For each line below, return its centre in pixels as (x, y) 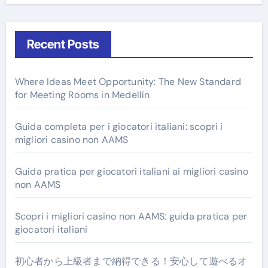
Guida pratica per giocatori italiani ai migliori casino (131, 171)
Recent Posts (63, 44)
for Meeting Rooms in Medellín (82, 95)
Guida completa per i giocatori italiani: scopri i (119, 126)
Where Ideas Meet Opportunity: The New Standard (128, 81)
